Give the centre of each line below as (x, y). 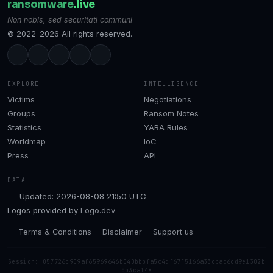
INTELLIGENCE (172, 83)
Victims (21, 100)
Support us (173, 232)
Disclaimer (122, 232)
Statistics (24, 128)
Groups (21, 114)
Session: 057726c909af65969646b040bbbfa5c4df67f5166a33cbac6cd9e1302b (136, 262)
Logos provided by (44, 210)
